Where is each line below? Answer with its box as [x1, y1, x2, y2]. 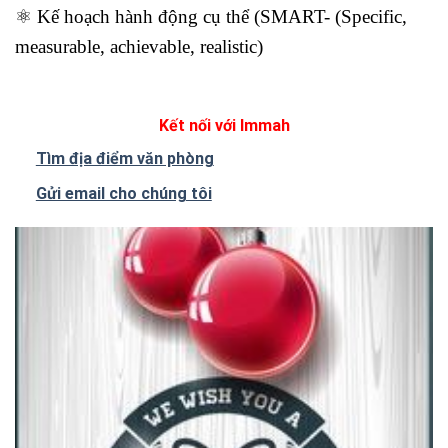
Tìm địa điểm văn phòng [35, 149, 214, 169]
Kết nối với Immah [158, 116, 290, 136]
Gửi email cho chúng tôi [35, 183, 212, 203]
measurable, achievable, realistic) [15, 36, 263, 58]
